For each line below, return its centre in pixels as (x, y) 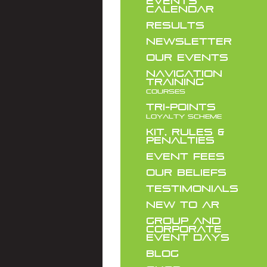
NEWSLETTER (189, 41)
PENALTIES (180, 140)
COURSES (166, 91)
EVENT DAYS (188, 237)
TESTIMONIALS (192, 189)
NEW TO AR (183, 205)
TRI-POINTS (181, 107)
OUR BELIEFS (186, 173)
